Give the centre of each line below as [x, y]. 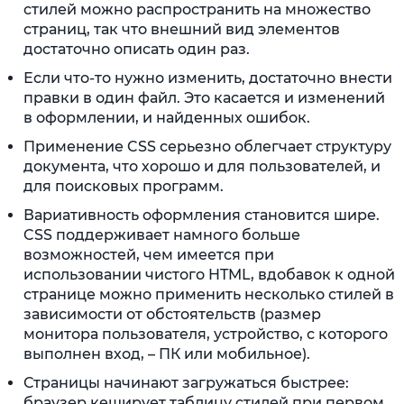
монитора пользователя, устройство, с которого [206, 334]
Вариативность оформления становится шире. [202, 215]
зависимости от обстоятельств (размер [172, 314]
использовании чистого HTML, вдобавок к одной [209, 275]
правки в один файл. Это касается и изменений [204, 98]
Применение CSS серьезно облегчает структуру [207, 147]
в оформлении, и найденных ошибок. [167, 118]
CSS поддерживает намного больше [162, 235]
